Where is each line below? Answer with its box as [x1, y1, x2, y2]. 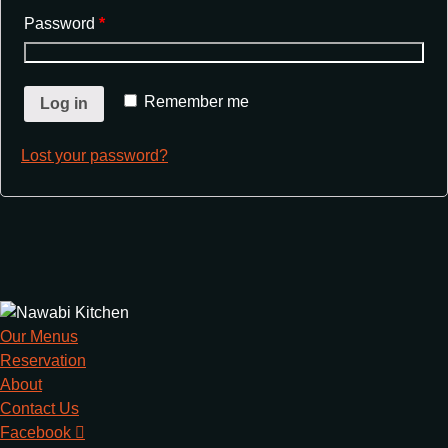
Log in [40, 94, 88, 112]
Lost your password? [21, 146, 168, 164]
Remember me [144, 93, 249, 110]
